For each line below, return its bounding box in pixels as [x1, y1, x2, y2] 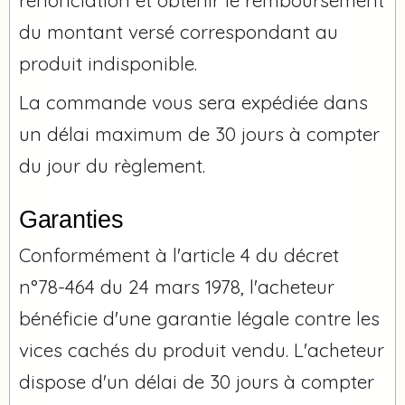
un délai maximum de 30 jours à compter [19, 121, 380, 146]
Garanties [19, 205, 124, 233]
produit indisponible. [19, 51, 197, 75]
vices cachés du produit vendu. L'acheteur [19, 337, 384, 362]
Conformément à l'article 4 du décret [19, 242, 339, 267]
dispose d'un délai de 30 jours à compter [19, 369, 374, 393]
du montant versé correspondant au [19, 19, 338, 43]
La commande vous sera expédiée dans [19, 89, 368, 114]
